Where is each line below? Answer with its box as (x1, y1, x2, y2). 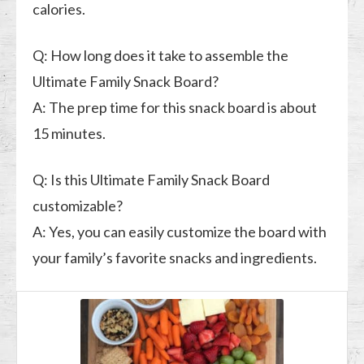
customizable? (32, 196, 123, 214)
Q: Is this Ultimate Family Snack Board (32, 170, 271, 188)
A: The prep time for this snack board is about (32, 97, 318, 116)
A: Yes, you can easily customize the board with (32, 222, 327, 240)
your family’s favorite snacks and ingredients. (32, 248, 318, 266)
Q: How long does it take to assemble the (32, 45, 289, 64)
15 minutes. (32, 123, 106, 142)
